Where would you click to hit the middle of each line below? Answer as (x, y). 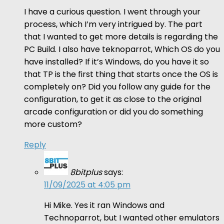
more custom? (53, 124)
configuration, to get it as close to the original (113, 99)
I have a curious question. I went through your (112, 11)
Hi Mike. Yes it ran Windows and (104, 205)
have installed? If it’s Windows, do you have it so (116, 61)
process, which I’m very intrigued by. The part (113, 24)
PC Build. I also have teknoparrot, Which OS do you (122, 49)
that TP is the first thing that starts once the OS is (121, 74)
